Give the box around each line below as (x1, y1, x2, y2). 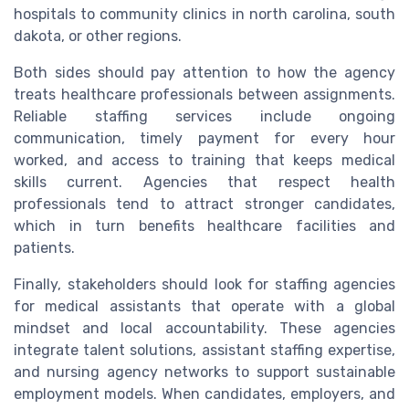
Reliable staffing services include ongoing (14, 108, 395, 126)
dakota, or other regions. (14, 27, 182, 46)
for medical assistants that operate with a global (14, 298, 395, 316)
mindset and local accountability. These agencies (14, 320, 395, 338)
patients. (14, 239, 75, 257)
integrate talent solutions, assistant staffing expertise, (14, 341, 395, 360)
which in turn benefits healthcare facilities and (14, 217, 395, 236)
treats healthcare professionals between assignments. (14, 86, 395, 104)
